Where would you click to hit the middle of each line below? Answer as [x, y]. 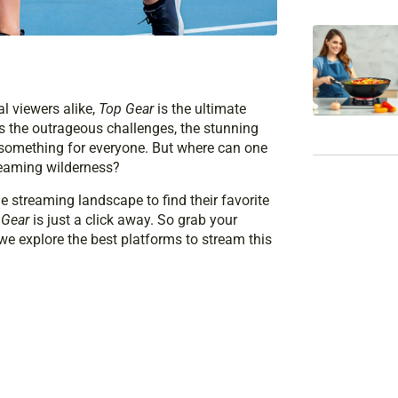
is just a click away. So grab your [133, 219]
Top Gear [126, 108]
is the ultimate [200, 108]
